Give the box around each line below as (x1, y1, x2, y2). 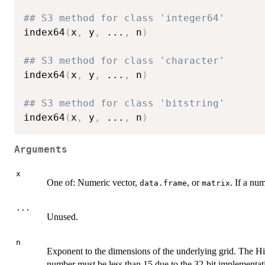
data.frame (140, 179, 187, 188)
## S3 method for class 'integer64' (24, 12, 225, 24)
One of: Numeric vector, (47, 177, 140, 188)
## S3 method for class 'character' (24, 55, 225, 67)
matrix (202, 179, 230, 188)
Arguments (14, 144, 67, 155)
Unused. (47, 212, 78, 222)
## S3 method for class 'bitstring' (24, 98, 225, 109)
